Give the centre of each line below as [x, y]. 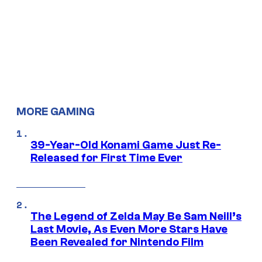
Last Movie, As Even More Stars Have [129, 230]
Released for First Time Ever [106, 158]
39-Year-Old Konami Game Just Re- [126, 145]
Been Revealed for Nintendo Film [117, 242]
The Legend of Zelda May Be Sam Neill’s [136, 217]
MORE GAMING [56, 112]
